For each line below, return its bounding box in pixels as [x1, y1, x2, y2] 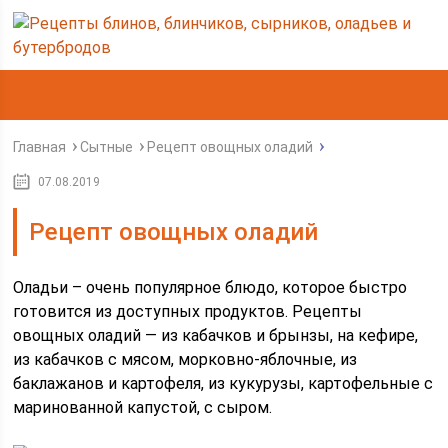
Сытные [80, 139, 134, 155]
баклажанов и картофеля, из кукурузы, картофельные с [13, 374, 434, 393]
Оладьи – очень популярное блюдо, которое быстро [13, 278, 408, 297]
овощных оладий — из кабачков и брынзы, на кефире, [13, 326, 419, 345]
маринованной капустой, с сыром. [13, 398, 273, 417]
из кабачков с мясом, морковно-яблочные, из [13, 350, 358, 369]
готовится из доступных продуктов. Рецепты [13, 302, 363, 321]
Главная [13, 139, 67, 155]
